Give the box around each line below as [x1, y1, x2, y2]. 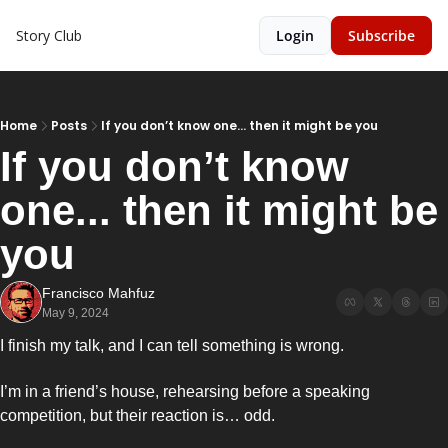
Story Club [16, 26, 82, 45]
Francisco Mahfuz [42, 285, 155, 301]
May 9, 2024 [42, 306, 109, 320]
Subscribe [348, 26, 415, 45]
